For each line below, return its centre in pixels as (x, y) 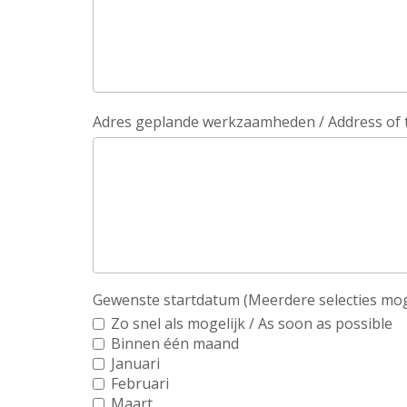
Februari (140, 383)
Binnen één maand (175, 343)
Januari (135, 363)
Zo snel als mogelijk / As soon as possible (252, 323)
